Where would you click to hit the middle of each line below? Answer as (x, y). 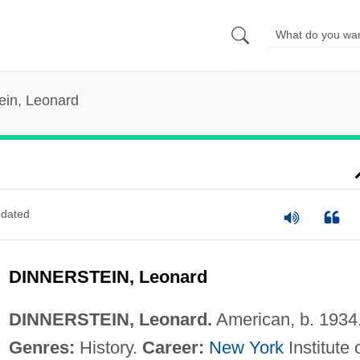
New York (246, 347)
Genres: (41, 347)
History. (108, 347)
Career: (173, 347)
